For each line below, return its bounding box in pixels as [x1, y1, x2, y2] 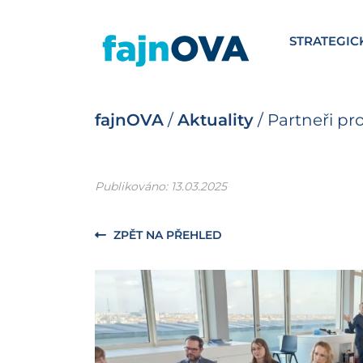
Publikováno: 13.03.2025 [95, 179, 227, 194]
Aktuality [177, 110, 254, 130]
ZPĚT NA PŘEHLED [110, 228, 222, 243]
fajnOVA [95, 110, 164, 130]
